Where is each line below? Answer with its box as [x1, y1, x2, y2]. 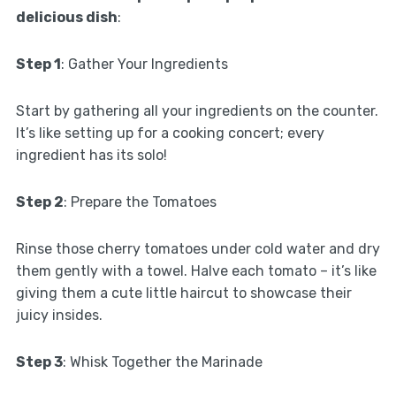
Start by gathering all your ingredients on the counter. [15, 103, 378, 120]
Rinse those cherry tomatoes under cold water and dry [15, 240, 380, 258]
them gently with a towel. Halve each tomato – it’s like [15, 263, 377, 280]
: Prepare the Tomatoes [63, 194, 217, 211]
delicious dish [15, 9, 118, 27]
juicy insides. [15, 307, 103, 324]
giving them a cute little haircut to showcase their [15, 285, 352, 302]
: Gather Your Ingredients [60, 56, 228, 73]
